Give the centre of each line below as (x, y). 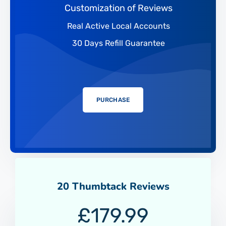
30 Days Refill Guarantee (118, 43)
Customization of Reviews (119, 8)
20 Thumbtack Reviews (113, 186)
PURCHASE (113, 100)
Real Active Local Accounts (118, 26)
